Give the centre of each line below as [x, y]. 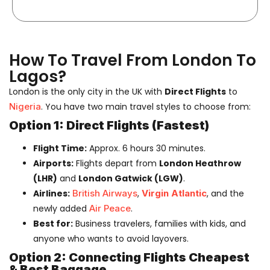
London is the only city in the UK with [87, 91]
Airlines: [52, 193]
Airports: [53, 163]
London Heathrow [200, 163]
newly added [61, 208]
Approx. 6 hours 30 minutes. [146, 148]
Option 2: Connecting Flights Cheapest [129, 257]
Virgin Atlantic [174, 193]
